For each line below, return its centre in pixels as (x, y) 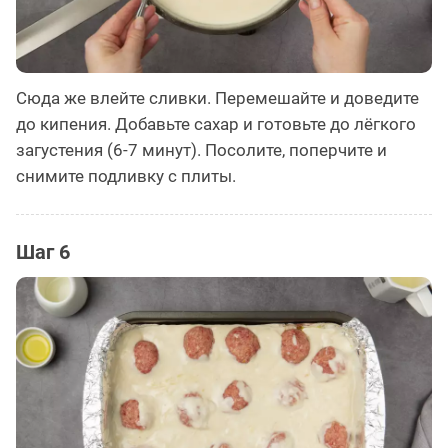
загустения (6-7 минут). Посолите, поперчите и (201, 149)
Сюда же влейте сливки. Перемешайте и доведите (217, 97)
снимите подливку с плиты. (126, 175)
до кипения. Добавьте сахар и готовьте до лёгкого (216, 123)
